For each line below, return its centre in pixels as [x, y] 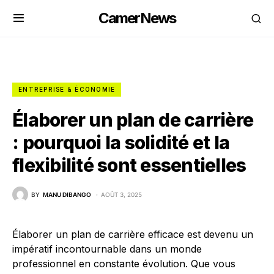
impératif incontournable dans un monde [107, 249]
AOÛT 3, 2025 [121, 194]
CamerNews [137, 18]
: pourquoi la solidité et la [121, 143]
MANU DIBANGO [67, 194]
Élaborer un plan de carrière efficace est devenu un [133, 234]
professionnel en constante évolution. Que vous [124, 264]
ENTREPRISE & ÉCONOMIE [67, 89]
